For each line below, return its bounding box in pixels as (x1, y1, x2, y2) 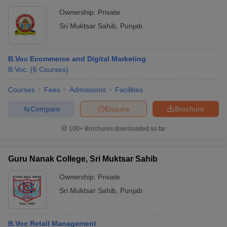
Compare (30, 104, 60, 113)
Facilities (115, 86, 143, 94)
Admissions (69, 86, 106, 94)
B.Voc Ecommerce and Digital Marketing (8, 55, 146, 63)
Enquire (105, 104, 130, 113)
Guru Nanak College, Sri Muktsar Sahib (8, 155, 158, 163)
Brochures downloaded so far (83, 125, 166, 132)
